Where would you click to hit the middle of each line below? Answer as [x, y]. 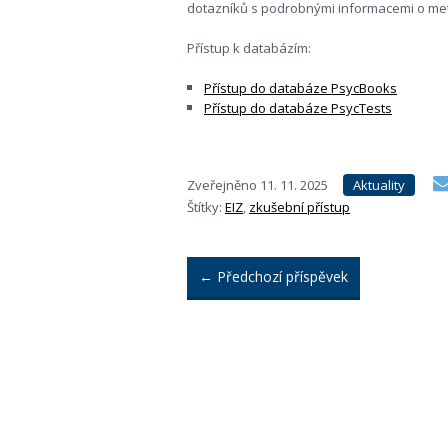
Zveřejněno [223, 185]
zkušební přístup [299, 207]
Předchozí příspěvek [280, 276]
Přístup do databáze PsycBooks [300, 88]
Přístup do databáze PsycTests [298, 108]
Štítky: [204, 207]
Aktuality [379, 185]
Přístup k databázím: [249, 48]
